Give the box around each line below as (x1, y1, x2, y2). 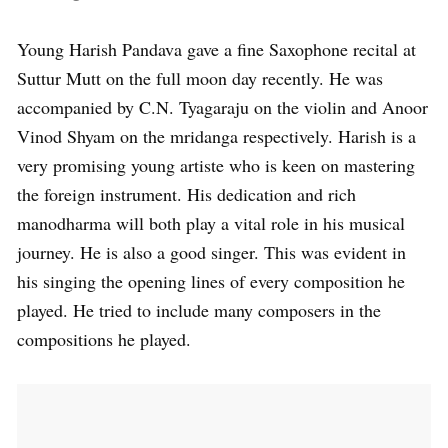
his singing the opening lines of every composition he (17, 268, 405, 293)
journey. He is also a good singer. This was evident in (17, 239, 406, 264)
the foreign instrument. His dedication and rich (17, 181, 356, 206)
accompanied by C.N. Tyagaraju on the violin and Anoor (17, 94, 428, 119)
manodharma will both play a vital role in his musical (17, 210, 405, 235)
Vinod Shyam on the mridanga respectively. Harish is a (17, 123, 416, 148)
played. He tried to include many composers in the (17, 297, 381, 322)
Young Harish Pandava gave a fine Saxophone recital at (17, 36, 416, 61)
